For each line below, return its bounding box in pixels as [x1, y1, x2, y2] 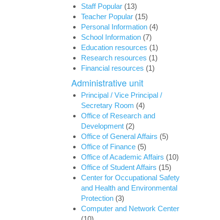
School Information [81, 33, 141, 41]
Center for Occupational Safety [81, 173, 180, 182]
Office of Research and [81, 111, 155, 120]
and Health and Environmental [81, 184, 177, 192]
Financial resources [81, 64, 144, 72]
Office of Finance [81, 142, 136, 151]
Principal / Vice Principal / [81, 91, 162, 99]
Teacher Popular [81, 12, 133, 21]
